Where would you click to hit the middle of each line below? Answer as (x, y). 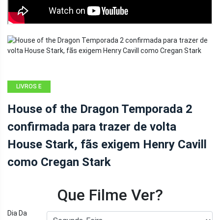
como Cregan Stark (59, 162)
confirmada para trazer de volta (92, 127)
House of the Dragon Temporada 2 (100, 109)
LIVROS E (29, 87)
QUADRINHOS (29, 99)
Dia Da (17, 213)
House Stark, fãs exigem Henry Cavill (107, 145)
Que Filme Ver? (110, 195)
